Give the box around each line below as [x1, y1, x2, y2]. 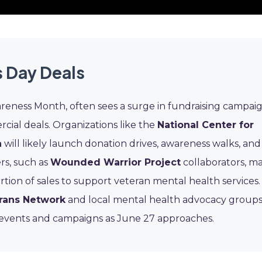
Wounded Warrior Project [50, 157, 181, 168]
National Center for [157, 119, 254, 130]
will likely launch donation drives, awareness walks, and [2, 138, 261, 149]
